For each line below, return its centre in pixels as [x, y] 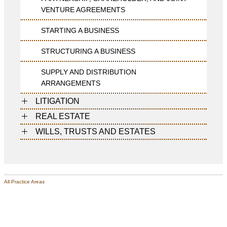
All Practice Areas [24, 182]
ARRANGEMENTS [71, 83]
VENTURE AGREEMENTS [83, 9]
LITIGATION [58, 101]
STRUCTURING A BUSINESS [88, 51]
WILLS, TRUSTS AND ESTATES [96, 131]
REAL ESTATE [63, 116]
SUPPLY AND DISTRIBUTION [89, 72]
